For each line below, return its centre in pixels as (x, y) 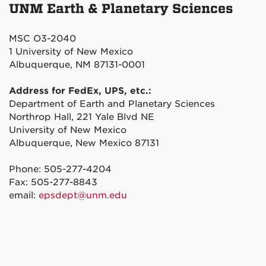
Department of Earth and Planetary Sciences (112, 104)
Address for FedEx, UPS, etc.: (80, 91)
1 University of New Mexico (71, 51)
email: (24, 195)
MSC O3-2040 (42, 38)
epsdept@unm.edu (83, 195)
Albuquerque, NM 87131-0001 (77, 64)
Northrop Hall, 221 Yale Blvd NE (82, 117)
